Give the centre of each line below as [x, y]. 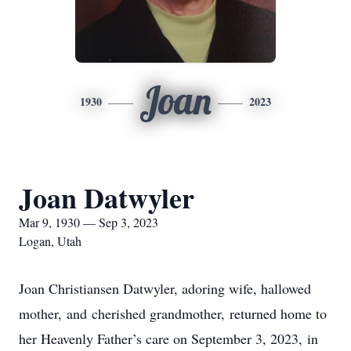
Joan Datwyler [107, 197]
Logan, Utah [50, 241]
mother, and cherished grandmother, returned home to [173, 313]
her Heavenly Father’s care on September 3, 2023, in [168, 338]
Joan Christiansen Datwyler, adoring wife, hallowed [165, 288]
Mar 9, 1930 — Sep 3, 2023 [89, 222]
